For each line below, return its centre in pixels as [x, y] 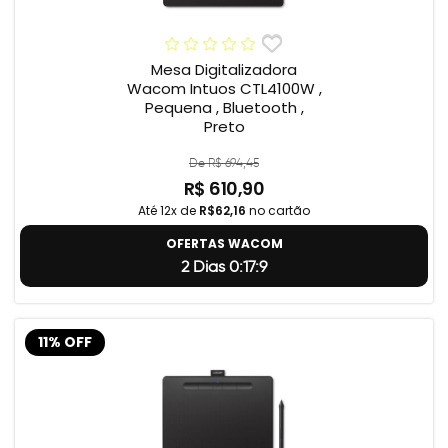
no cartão [278, 211]
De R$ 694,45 [224, 163]
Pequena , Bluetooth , [224, 108]
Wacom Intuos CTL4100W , [224, 89]
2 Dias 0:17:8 [224, 267]
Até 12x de [168, 211]
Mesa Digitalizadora [224, 70]
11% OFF [65, 342]
